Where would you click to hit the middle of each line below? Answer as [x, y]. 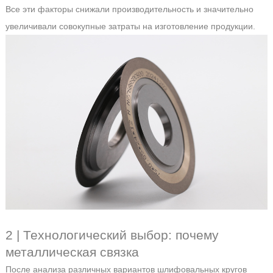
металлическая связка [72, 252]
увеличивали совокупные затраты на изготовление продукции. [130, 27]
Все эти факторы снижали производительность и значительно [129, 9]
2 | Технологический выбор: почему [112, 235]
